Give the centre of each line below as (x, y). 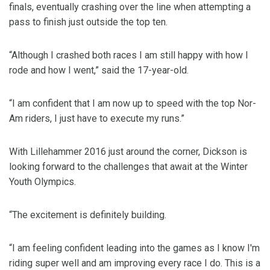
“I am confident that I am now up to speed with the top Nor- (133, 104)
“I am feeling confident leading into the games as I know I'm (134, 248)
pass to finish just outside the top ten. (88, 22)
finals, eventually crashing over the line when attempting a (130, 7)
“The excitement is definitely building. (88, 215)
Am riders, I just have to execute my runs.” (97, 119)
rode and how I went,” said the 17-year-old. (99, 71)
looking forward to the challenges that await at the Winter (128, 167)
